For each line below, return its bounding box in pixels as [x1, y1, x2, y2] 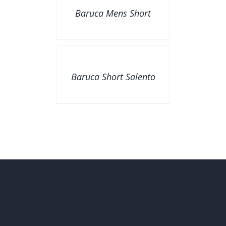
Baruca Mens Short [75, 7, 151, 20]
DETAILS [56, 50, 84, 59]
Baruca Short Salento [71, 71, 155, 83]
